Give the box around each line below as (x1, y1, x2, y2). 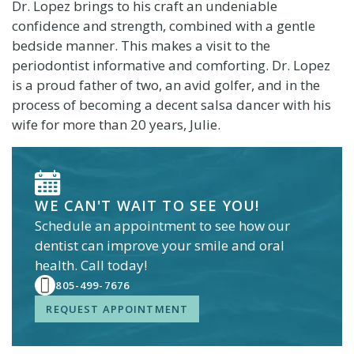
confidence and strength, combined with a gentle (11, 16, 315, 35)
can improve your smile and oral (78, 236, 285, 255)
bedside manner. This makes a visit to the (11, 36, 270, 55)
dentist (35, 236, 79, 255)
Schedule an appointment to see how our (35, 217, 291, 235)
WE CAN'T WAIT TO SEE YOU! (35, 196, 260, 216)
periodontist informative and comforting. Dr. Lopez (11, 55, 330, 74)
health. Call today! (35, 256, 148, 275)
